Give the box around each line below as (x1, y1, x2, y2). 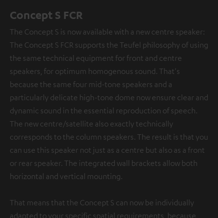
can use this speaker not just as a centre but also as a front (10, 145, 205, 155)
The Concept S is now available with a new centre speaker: (10, 27, 205, 36)
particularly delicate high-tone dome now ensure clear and (10, 92, 208, 102)
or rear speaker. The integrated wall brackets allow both (10, 158, 198, 168)
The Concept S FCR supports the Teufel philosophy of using (10, 40, 208, 50)
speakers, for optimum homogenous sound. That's (10, 66, 180, 76)
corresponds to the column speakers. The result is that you (10, 132, 208, 142)
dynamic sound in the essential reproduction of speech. (10, 106, 198, 115)
